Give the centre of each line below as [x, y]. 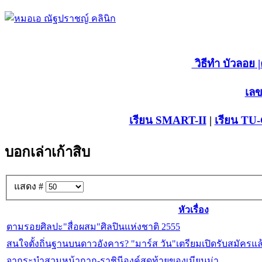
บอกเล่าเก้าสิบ [47, 152]
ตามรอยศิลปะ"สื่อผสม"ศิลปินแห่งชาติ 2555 [93, 227]
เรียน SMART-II [168, 120]
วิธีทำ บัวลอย [223, 64]
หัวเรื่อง [193, 210]
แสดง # [30, 187]
